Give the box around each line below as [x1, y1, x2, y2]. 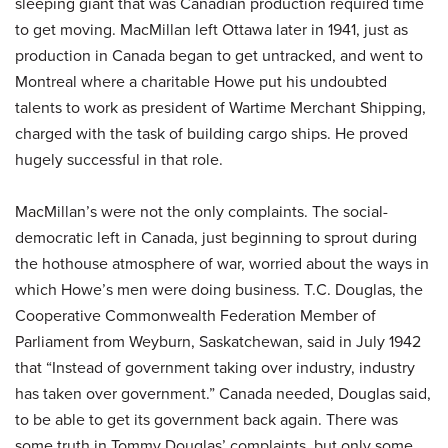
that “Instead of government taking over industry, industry [15, 355, 415, 379]
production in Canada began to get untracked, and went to [15, 43, 423, 67]
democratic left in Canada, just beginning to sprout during [15, 225, 417, 249]
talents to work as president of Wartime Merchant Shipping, [15, 95, 426, 119]
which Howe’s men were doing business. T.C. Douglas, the [15, 277, 423, 301]
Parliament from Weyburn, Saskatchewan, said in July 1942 [15, 329, 421, 353]
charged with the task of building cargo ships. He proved [15, 121, 408, 145]
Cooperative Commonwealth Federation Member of [15, 303, 376, 327]
